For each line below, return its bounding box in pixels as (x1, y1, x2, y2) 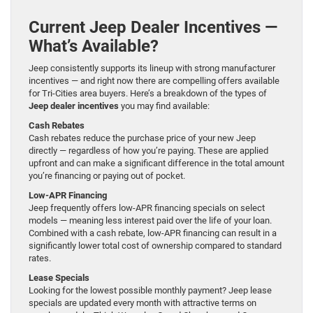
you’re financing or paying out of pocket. (29, 170, 185, 182)
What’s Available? (29, 36, 159, 57)
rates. (29, 253, 51, 264)
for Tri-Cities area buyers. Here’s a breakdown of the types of (29, 88, 267, 99)
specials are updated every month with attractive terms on (29, 298, 256, 309)
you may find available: (119, 101, 210, 112)
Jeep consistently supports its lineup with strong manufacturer (29, 63, 275, 74)
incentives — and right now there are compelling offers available (29, 75, 279, 87)
